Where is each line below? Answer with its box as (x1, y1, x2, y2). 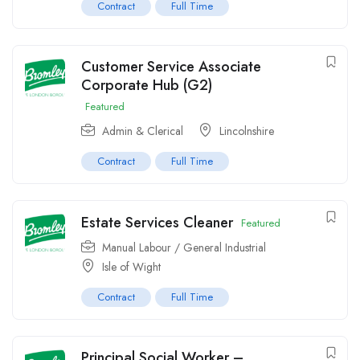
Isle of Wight (102, 259, 161, 276)
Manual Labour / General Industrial (102, 239, 266, 256)
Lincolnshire (219, 123, 274, 140)
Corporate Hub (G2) (81, 75, 212, 96)
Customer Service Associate (81, 56, 261, 78)
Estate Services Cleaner (81, 212, 233, 234)
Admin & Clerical (102, 123, 183, 140)
